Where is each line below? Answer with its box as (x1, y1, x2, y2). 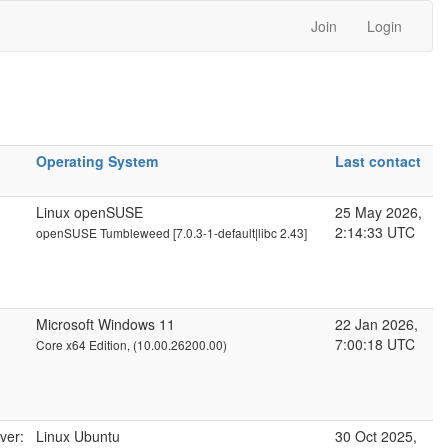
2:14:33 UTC (335, 222, 415, 242)
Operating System (36, 151, 158, 171)
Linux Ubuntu (36, 426, 120, 446)
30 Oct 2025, (335, 426, 417, 446)
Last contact (335, 151, 421, 171)
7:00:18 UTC (335, 334, 415, 354)
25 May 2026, (335, 202, 422, 222)
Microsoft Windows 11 (36, 314, 175, 334)
